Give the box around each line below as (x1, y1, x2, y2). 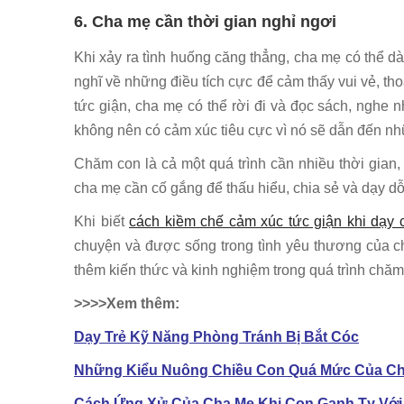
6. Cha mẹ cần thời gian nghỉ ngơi (74, 12, 336, 31)
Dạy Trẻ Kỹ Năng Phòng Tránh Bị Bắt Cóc (74, 328, 359, 344)
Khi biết (74, 213, 129, 229)
